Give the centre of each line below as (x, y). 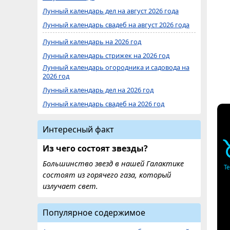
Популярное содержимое (94, 213)
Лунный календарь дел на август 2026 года (111, 11)
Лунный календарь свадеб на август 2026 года (116, 25)
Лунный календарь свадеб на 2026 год (103, 104)
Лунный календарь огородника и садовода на (116, 67)
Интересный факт (78, 129)
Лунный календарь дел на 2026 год (98, 90)
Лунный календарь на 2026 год (92, 42)
